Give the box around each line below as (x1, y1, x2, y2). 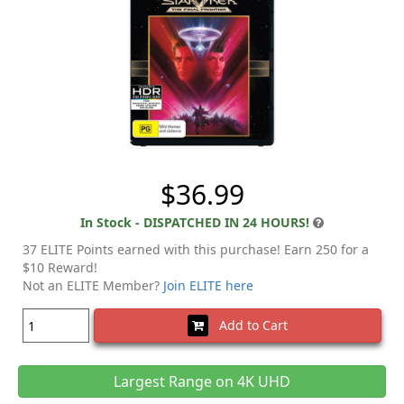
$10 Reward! (23, 259, 97, 277)
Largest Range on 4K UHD (114, 372, 290, 392)
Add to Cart (208, 317, 288, 335)
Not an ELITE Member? (23, 277, 163, 295)
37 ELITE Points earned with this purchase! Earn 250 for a (23, 241, 369, 259)
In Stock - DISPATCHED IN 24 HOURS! (80, 214, 309, 232)
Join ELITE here (163, 277, 253, 295)
